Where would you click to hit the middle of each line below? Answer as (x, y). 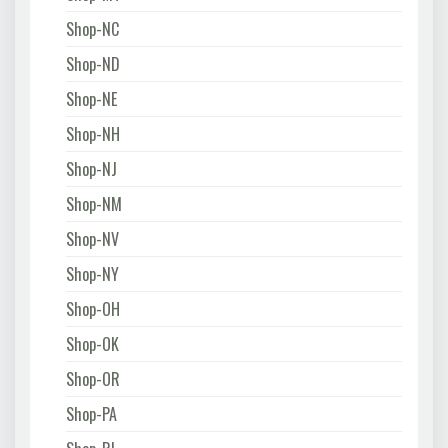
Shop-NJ (91, 168)
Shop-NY (92, 273)
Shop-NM (94, 203)
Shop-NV (92, 238)
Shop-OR (93, 378)
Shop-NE (91, 98)
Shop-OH (93, 308)
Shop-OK (92, 343)
